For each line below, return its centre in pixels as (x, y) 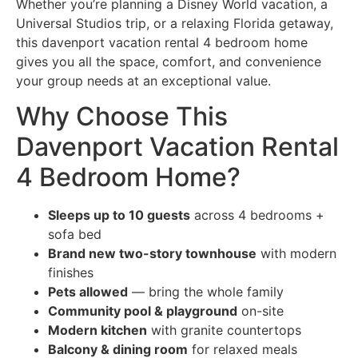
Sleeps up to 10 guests (119, 215)
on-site (261, 311)
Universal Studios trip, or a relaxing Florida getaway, (175, 24)
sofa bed (75, 235)
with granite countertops (224, 330)
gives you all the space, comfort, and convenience (169, 62)
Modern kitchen (97, 330)
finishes (71, 273)
